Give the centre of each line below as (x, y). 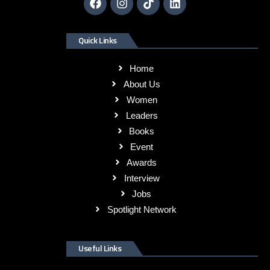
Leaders (142, 115)
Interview (142, 178)
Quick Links (98, 40)
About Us (142, 84)
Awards (142, 162)
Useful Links (100, 248)
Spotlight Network (142, 209)
